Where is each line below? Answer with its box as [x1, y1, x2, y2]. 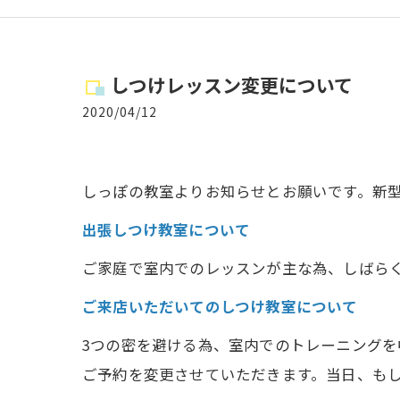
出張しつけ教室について [82, 219, 251, 240]
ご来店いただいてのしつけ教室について [82, 296, 358, 317]
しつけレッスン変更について [111, 71, 353, 98]
